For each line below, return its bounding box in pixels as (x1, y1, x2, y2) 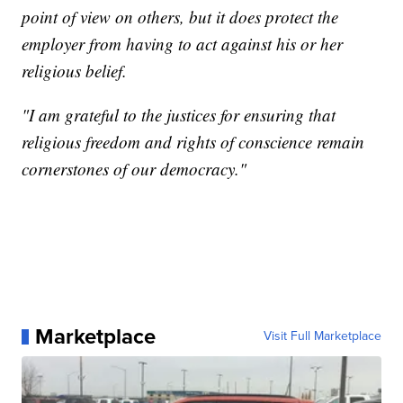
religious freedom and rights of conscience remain (22, 130, 365, 154)
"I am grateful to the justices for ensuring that (22, 103, 336, 127)
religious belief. (22, 59, 128, 83)
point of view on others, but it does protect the (22, 5, 339, 29)
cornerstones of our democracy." (22, 157, 247, 181)
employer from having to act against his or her (22, 32, 344, 56)
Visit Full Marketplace (263, 327, 381, 346)
